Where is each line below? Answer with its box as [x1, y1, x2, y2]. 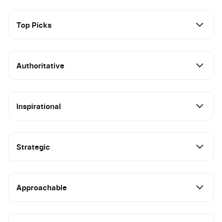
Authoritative [16, 60, 64, 70]
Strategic [16, 142, 50, 152]
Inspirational [16, 101, 61, 111]
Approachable [16, 182, 67, 192]
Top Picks [16, 20, 52, 30]
